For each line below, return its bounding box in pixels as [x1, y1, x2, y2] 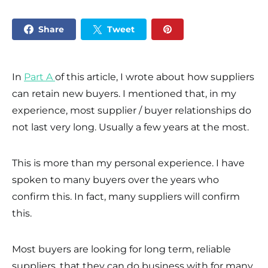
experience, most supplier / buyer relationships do [12, 105, 251, 116]
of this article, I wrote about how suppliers [55, 71, 254, 83]
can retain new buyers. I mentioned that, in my [12, 88, 236, 99]
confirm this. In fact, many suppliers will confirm [12, 191, 240, 202]
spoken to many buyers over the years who [12, 174, 219, 185]
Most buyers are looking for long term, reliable [12, 243, 231, 255]
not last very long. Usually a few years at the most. [12, 121, 249, 133]
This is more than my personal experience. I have [12, 157, 245, 169]
